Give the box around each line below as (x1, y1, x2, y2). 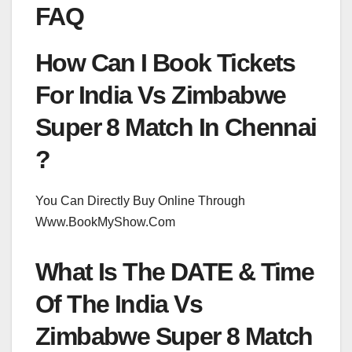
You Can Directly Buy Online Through (35, 194, 245, 208)
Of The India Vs (35, 290, 202, 319)
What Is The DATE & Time (35, 258, 314, 287)
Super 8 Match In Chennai (35, 113, 317, 142)
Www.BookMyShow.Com (35, 215, 175, 229)
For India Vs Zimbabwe (35, 81, 286, 110)
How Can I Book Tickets (35, 49, 295, 78)
